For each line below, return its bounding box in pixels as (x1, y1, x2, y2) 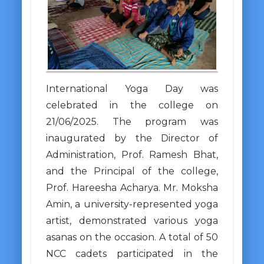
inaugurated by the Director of (45, 132, 219, 144)
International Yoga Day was (45, 82, 219, 94)
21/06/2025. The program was (45, 115, 219, 127)
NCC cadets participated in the (45, 247, 219, 259)
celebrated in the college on (45, 99, 219, 111)
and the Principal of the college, (45, 165, 219, 177)
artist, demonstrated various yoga (45, 214, 219, 226)
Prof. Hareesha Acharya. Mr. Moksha (45, 181, 219, 193)
